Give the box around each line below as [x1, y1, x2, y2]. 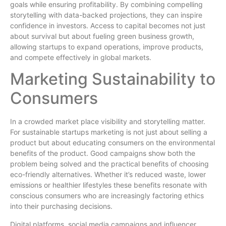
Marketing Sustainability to [10, 69, 215, 89]
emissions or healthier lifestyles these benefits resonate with [10, 181, 207, 190]
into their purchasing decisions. [10, 202, 112, 211]
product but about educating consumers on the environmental [10, 138, 215, 147]
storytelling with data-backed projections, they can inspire [10, 10, 202, 19]
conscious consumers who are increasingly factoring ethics [10, 191, 204, 200]
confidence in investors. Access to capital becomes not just [10, 21, 205, 30]
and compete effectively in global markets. [10, 52, 151, 62]
